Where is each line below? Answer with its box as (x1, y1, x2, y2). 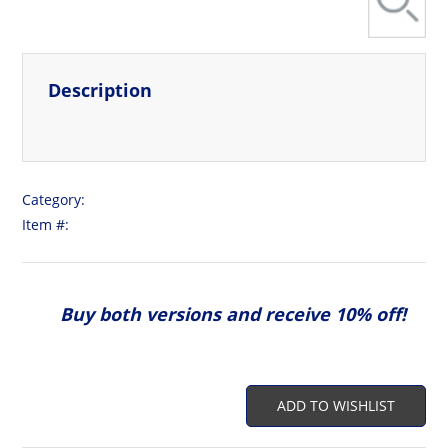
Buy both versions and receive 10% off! (59, 302, 406, 327)
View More (340, 112, 400, 130)
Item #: (22, 215, 70, 235)
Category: (22, 190, 86, 210)
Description (48, 78, 153, 103)
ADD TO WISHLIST (276, 396, 395, 416)
